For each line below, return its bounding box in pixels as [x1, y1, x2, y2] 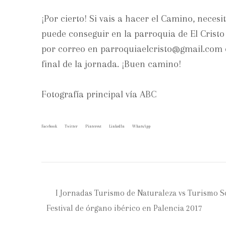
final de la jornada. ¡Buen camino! [41, 58, 181, 70]
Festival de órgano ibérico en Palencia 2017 [46, 203, 202, 213]
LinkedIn [109, 124, 125, 129]
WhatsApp [132, 124, 150, 129]
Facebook [41, 124, 57, 129]
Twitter [65, 124, 78, 129]
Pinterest [85, 124, 101, 129]
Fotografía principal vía [41, 88, 140, 100]
